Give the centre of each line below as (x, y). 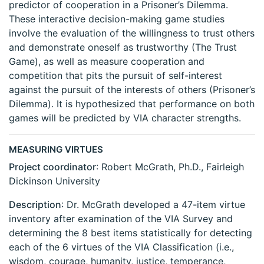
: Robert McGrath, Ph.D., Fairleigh (170, 167)
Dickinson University (55, 181)
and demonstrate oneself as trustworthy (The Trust (123, 47)
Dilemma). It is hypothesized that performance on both (132, 104)
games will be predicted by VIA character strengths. (125, 118)
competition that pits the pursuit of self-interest (115, 76)
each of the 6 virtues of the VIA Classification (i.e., (121, 247)
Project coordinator (52, 167)
